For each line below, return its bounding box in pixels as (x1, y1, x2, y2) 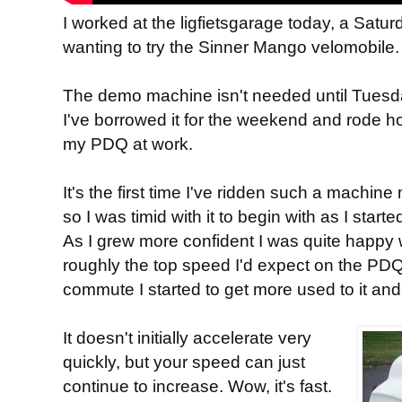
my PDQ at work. (63, 133, 193, 153)
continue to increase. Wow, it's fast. (63, 375, 332, 396)
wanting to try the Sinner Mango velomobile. (63, 36, 399, 57)
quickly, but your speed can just (63, 351, 305, 371)
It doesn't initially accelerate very (63, 327, 311, 347)
